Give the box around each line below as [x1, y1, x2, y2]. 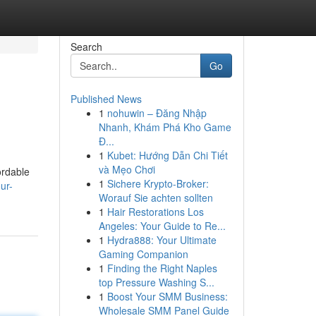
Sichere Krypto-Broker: [107, 176, 209, 190]
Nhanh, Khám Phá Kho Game [98, 120, 231, 134]
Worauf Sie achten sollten [98, 190, 213, 205]
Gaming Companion [98, 247, 188, 261]
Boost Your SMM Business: [107, 289, 228, 303]
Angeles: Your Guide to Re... [98, 219, 226, 233]
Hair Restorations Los [107, 205, 204, 219]
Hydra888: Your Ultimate [107, 233, 217, 247]
